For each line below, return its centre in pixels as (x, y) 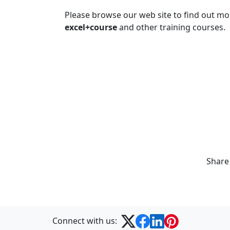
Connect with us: (85, 221)
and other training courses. (171, 27)
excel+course (91, 27)
